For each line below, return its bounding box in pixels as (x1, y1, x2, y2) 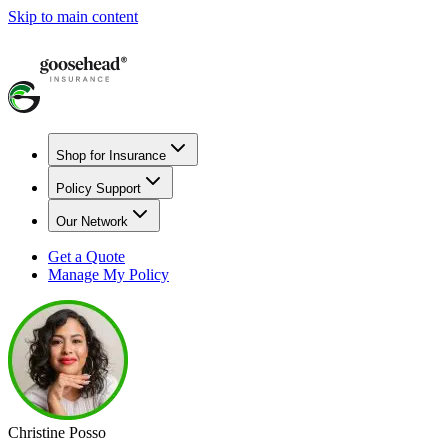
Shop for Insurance (56, 148, 166, 163)
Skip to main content (8, 8, 138, 25)
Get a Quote (48, 248, 125, 265)
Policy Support (56, 181, 141, 196)
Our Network (56, 214, 128, 229)
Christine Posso (8, 424, 106, 441)
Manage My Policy (48, 266, 169, 283)
